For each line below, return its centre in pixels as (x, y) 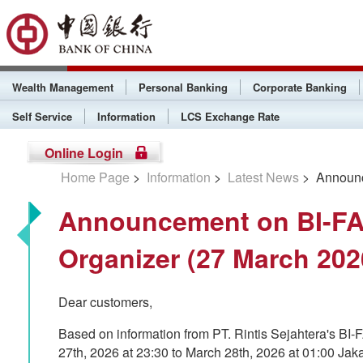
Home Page (95, 177)
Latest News (263, 177)
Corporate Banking (300, 87)
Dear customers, (105, 302)
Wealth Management (63, 87)
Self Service (42, 116)
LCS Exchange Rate (230, 116)
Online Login (84, 153)
